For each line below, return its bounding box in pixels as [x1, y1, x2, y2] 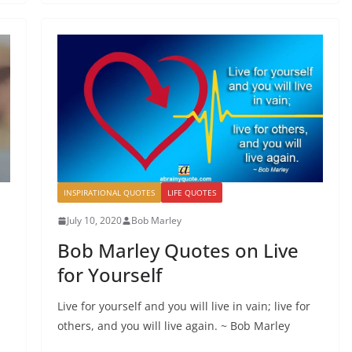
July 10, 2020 [66, 214, 122, 228]
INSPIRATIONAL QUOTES [63, 187, 155, 199]
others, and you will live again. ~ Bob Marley [57, 318, 290, 334]
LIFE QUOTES [167, 187, 216, 199]
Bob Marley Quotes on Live [57, 237, 299, 264]
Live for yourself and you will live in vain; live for [57, 299, 310, 314]
